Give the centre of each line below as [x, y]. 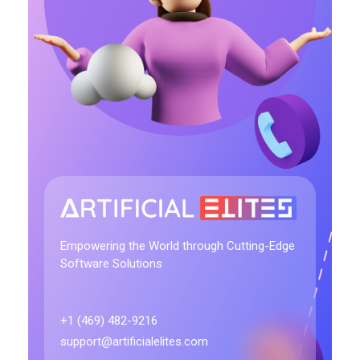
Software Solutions [111, 264]
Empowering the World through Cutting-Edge [178, 246]
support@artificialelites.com [134, 342]
